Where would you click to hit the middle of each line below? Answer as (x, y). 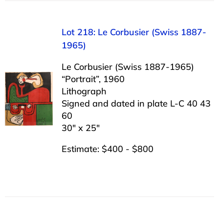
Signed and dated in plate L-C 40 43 (136, 103)
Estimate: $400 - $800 (107, 149)
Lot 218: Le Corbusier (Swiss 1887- (134, 32)
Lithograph (84, 91)
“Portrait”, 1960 (93, 79)
